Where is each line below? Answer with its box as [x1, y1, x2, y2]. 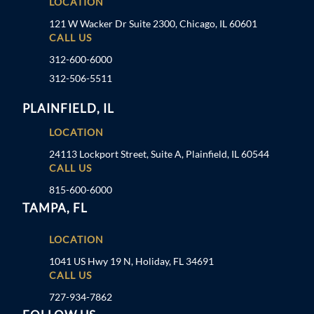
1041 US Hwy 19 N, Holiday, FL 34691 [48, 254, 214, 267]
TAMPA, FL [22, 200, 88, 215]
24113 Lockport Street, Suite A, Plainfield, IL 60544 [48, 147, 269, 160]
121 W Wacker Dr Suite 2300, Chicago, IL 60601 [48, 17, 257, 29]
